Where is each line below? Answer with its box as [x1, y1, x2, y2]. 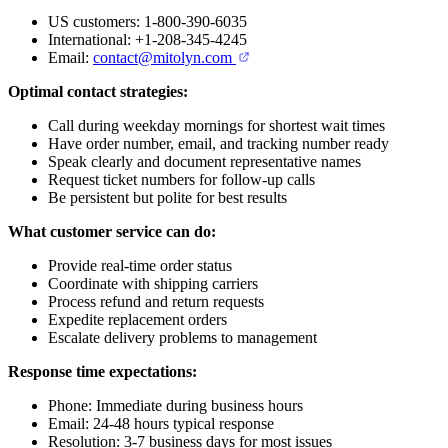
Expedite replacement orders [48, 310, 227, 328]
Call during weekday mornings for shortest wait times [48, 116, 385, 134]
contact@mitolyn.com [93, 48, 232, 66]
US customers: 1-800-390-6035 [48, 12, 247, 30]
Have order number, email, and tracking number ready [48, 134, 389, 152]
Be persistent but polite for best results [48, 188, 287, 206]
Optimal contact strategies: [8, 82, 188, 100]
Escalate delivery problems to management [48, 328, 317, 346]
